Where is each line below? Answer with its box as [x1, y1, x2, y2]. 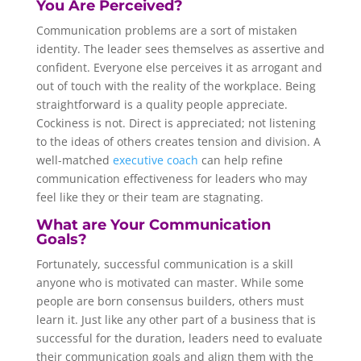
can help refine [197, 151, 283, 168]
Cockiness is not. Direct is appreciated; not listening [35, 114, 316, 131]
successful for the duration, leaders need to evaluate [35, 330, 322, 346]
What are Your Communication [35, 215, 271, 234]
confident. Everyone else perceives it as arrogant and [35, 59, 322, 75]
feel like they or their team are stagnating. [35, 189, 263, 205]
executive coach [112, 151, 198, 168]
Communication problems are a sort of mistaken [35, 22, 297, 38]
